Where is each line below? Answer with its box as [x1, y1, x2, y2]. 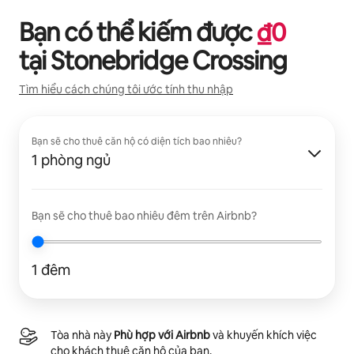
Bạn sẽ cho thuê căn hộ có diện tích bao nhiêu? [32, 134, 242, 148]
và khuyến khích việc [210, 327, 317, 342]
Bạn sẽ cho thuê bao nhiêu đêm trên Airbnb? [32, 208, 257, 223]
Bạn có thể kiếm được [19, 15, 257, 48]
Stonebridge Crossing [51, 43, 287, 77]
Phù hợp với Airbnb [114, 327, 210, 342]
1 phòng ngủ [32, 150, 111, 169]
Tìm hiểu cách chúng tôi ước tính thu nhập [19, 81, 233, 96]
